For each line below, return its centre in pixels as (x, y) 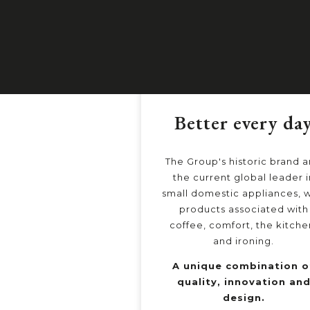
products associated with (244, 209)
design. (244, 298)
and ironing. (244, 241)
